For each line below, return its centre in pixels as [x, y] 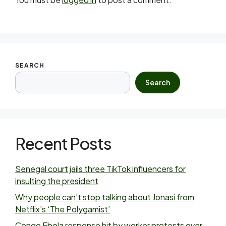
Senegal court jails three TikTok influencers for [100, 169]
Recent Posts [63, 143]
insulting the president [57, 181]
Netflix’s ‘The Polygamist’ [63, 209]
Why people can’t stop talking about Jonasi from [105, 197]
